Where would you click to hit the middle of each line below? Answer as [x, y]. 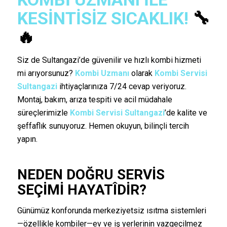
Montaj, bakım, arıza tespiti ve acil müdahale [94, 99]
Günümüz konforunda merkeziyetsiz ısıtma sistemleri [111, 211]
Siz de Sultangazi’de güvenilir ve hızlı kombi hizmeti [109, 60]
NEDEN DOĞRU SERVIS [91, 174]
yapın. [27, 139]
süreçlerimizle [43, 112]
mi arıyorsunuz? [46, 73]
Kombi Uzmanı [102, 73]
